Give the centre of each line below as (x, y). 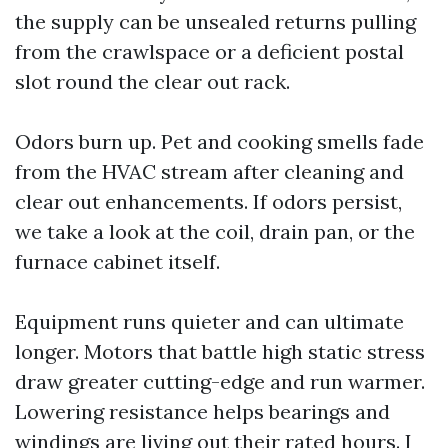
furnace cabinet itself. (117, 261)
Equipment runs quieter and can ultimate (209, 321)
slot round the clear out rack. (152, 81)
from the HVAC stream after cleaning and (209, 171)
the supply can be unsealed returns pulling (215, 21)
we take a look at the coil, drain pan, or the (215, 231)
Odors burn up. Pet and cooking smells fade (219, 141)
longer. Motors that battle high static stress (220, 351)
